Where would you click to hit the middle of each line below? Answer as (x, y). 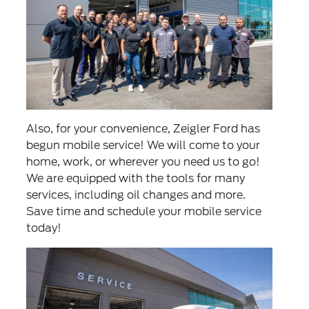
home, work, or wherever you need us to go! (143, 162)
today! (44, 228)
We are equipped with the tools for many (136, 179)
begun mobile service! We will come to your (143, 146)
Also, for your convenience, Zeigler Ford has (143, 129)
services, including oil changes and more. (136, 195)
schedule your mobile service (185, 212)
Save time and (67, 212)
